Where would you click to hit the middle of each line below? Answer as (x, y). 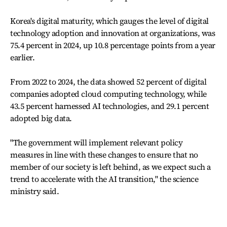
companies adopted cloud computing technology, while (108, 94)
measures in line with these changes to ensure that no (104, 155)
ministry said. (35, 191)
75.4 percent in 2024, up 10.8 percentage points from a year (113, 45)
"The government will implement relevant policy (97, 142)
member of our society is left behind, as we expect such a (110, 167)
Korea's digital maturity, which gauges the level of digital (109, 21)
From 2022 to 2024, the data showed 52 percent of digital (108, 82)
